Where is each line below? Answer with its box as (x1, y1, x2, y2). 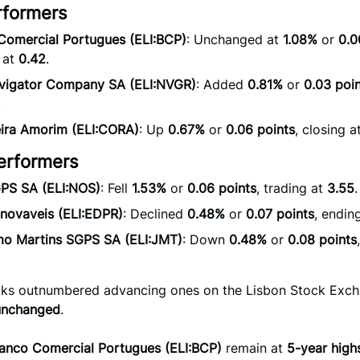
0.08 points (288, 231, 357, 247)
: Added (196, 76, 247, 92)
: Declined (123, 206, 187, 222)
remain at (222, 340, 287, 356)
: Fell (100, 180, 132, 196)
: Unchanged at (186, 31, 283, 47)
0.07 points (246, 206, 314, 222)
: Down (182, 231, 229, 247)
